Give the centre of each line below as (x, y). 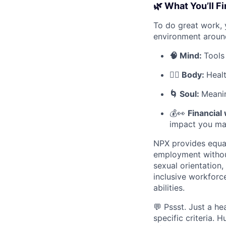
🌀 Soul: (185, 94)
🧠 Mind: (187, 55)
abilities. (169, 188)
